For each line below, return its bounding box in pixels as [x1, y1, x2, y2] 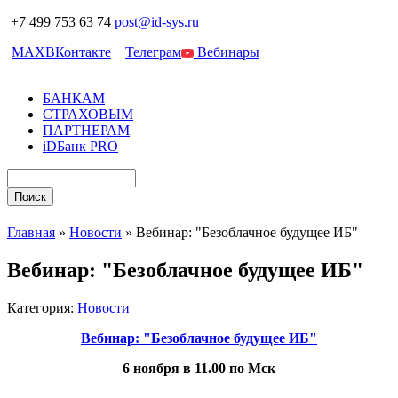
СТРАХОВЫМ [43, 107, 133, 122]
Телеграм [125, 44, 181, 60]
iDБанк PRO [43, 139, 118, 154]
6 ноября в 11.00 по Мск [123, 361, 275, 377]
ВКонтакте [45, 44, 111, 60]
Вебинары [194, 44, 259, 60]
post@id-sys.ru [115, 14, 199, 29]
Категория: [7, 300, 77, 316]
